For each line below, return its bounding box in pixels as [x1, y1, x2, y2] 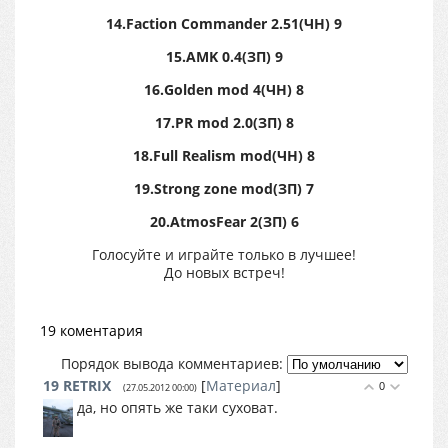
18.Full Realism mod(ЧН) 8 [133, 146, 315, 165]
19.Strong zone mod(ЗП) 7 [134, 179, 314, 198]
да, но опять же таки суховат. [77, 398, 278, 417]
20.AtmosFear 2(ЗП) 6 [149, 212, 299, 231]
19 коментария [40, 321, 143, 340]
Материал [206, 376, 276, 395]
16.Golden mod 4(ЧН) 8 [144, 80, 304, 99]
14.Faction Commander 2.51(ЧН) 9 [106, 14, 342, 33]
